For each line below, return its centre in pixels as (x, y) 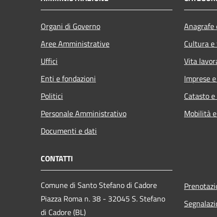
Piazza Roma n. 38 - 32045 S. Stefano (103, 198)
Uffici (49, 61)
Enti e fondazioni (68, 78)
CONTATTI (57, 158)
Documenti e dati (69, 131)
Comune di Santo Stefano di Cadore (99, 185)
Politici (52, 96)
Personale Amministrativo (84, 113)
